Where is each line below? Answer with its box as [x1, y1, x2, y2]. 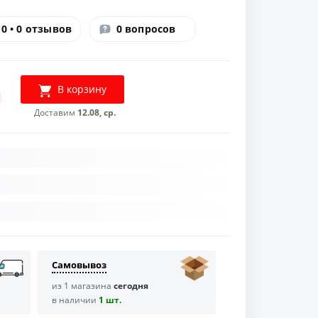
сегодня [113, 280, 148, 292]
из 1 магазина [51, 280, 114, 292]
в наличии [51, 294, 99, 307]
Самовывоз [51, 258, 106, 272]
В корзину [57, 82, 107, 97]
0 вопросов [116, 22, 176, 36]
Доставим [34, 106, 78, 119]
